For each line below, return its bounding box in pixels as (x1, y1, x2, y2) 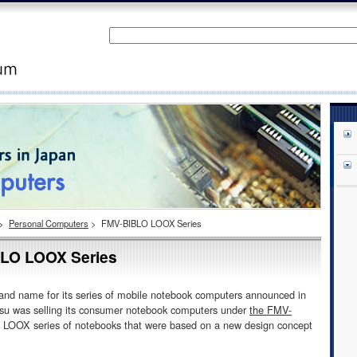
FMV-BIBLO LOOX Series (101, 217, 202, 229)
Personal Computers (9, 217, 88, 229)
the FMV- (249, 301, 292, 317)
